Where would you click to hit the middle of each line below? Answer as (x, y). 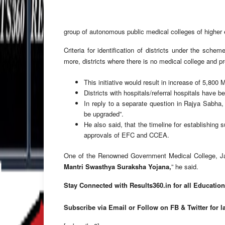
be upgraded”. (104, 114)
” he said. (185, 166)
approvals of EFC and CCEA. (127, 135)
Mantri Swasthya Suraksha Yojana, (118, 166)
